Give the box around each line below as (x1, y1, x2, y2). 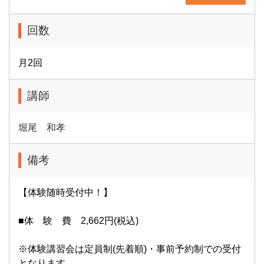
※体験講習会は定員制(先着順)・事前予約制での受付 (18, 244, 241, 254)
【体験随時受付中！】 (18, 187, 113, 197)
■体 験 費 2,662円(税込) (18, 216, 138, 226)
